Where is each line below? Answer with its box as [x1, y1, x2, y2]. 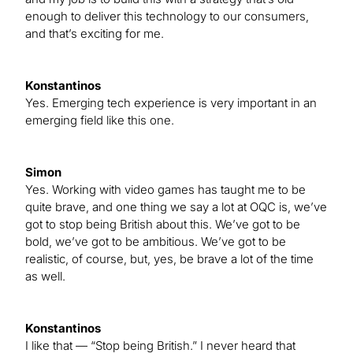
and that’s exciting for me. [25, 26, 164, 42]
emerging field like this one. [25, 113, 174, 128]
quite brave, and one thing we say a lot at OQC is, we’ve [25, 199, 327, 215]
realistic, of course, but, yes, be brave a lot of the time [25, 251, 314, 267]
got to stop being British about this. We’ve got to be [25, 217, 300, 232]
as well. [25, 269, 65, 284]
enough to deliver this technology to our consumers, [25, 9, 309, 24]
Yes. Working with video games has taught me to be [25, 182, 306, 198]
